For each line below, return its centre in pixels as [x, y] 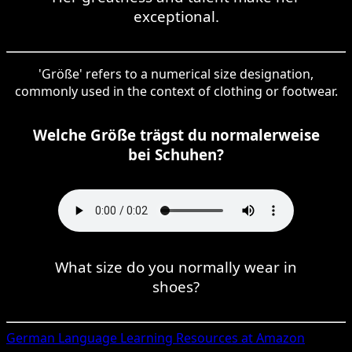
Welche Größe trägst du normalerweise [176, 134]
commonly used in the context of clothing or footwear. [176, 91]
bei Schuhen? [176, 154]
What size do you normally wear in [176, 266]
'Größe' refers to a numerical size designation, [176, 73]
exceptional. [176, 16]
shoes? [176, 286]
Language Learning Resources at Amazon [180, 337]
